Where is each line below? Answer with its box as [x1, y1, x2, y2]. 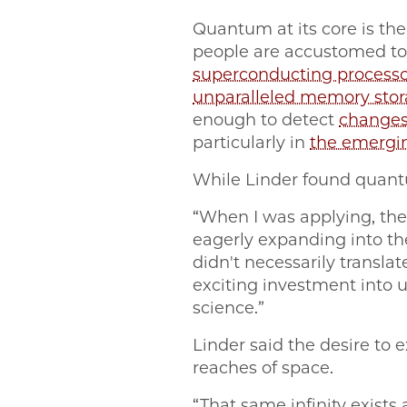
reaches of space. [193, 358, 338, 379]
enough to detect [193, 110, 339, 131]
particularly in [193, 133, 310, 154]
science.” [193, 298, 269, 319]
